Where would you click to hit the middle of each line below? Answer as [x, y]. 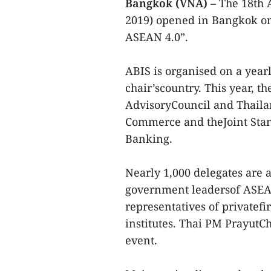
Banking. [149, 139]
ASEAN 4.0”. [157, 37]
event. [141, 240]
